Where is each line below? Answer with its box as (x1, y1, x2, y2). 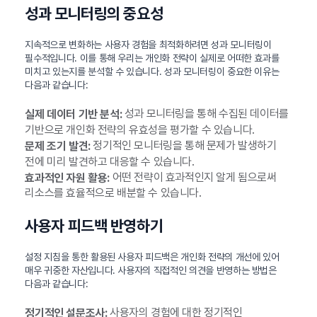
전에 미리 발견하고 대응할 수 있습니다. (25, 154, 195, 168)
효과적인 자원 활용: (25, 171, 110, 185)
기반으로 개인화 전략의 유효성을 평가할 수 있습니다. (25, 122, 255, 137)
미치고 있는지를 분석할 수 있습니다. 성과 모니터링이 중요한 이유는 (25, 66, 279, 78)
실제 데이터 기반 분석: (25, 107, 122, 121)
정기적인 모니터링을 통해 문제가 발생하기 (90, 138, 277, 152)
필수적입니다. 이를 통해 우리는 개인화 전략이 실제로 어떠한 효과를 (25, 52, 279, 64)
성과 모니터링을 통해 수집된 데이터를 (122, 107, 289, 121)
